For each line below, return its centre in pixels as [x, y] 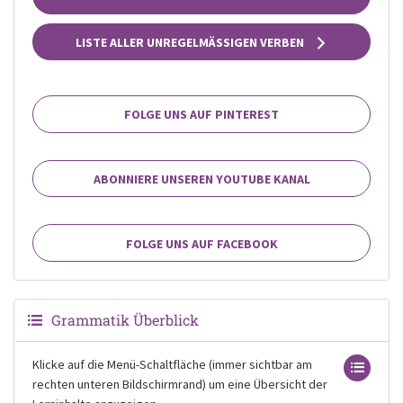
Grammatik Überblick [125, 320]
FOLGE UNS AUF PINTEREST [201, 115]
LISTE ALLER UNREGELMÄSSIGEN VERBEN [190, 42]
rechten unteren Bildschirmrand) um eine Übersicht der [180, 384]
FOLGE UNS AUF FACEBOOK [201, 243]
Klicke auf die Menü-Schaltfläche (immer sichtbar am [172, 364]
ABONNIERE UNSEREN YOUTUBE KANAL [201, 179]
